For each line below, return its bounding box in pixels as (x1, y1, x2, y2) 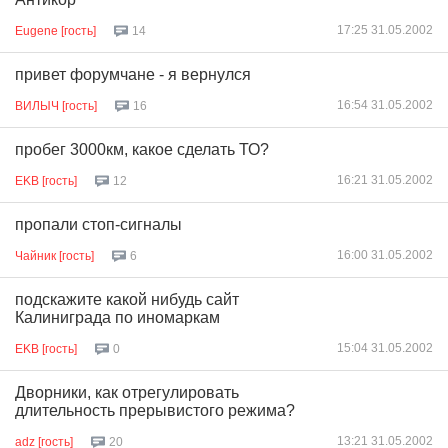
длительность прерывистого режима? (15, 402, 295, 419)
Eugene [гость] (15, 23, 96, 38)
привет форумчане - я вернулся (15, 66, 251, 83)
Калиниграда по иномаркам (15, 309, 220, 326)
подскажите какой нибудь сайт (15, 291, 239, 308)
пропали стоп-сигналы (15, 216, 182, 233)
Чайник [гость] (15, 248, 94, 263)
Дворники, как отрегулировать (15, 384, 239, 401)
